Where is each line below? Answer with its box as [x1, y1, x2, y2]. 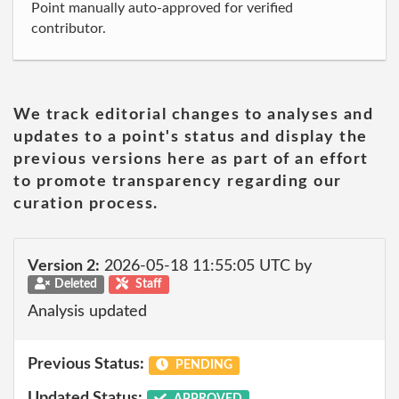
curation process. [13, 195, 159, 212]
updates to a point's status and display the [13, 128, 368, 145]
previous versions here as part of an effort [13, 151, 369, 167]
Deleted [53, 278, 97, 290]
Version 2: [28, 258, 100, 274]
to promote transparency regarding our [13, 173, 342, 190]
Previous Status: [28, 356, 144, 372]
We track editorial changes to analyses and [13, 106, 373, 123]
